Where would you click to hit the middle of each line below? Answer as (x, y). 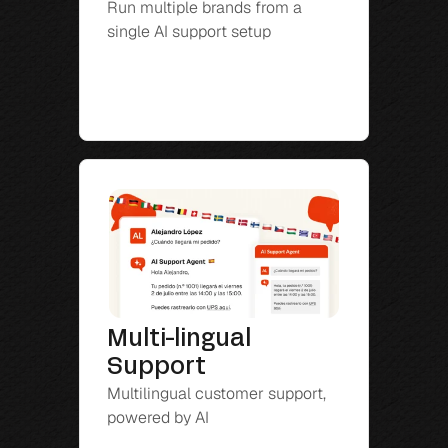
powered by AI (158, 418)
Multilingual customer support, (216, 394)
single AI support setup (189, 32)
